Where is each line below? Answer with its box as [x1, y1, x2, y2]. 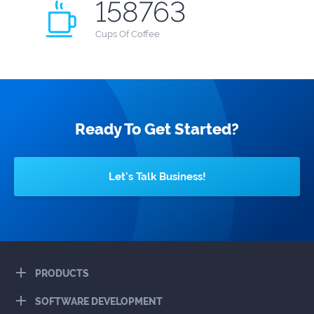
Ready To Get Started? [75, 120, 239, 138]
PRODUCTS [35, 268, 89, 279]
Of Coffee [119, 29, 160, 39]
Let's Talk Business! [108, 170, 206, 183]
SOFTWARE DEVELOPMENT [35, 296, 163, 307]
